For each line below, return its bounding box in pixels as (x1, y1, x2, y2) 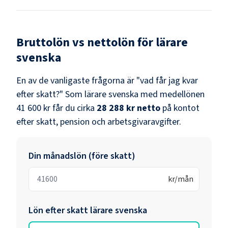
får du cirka (50, 101, 95, 115)
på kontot (162, 101, 199, 115)
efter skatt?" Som (16, 88, 84, 101)
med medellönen (138, 88, 205, 101)
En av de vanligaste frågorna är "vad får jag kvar (16, 74, 198, 87)
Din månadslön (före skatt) (28, 149, 135, 162)
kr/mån (168, 173, 193, 185)
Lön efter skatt (28, 204, 90, 217)
